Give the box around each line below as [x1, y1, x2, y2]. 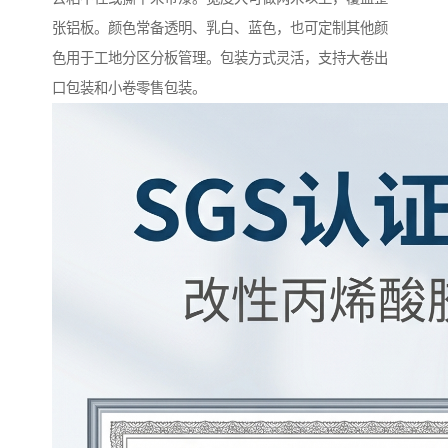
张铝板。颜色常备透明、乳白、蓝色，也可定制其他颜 [52, 20, 388, 37]
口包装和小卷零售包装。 [52, 80, 206, 97]
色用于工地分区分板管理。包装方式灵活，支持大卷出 [52, 50, 388, 67]
